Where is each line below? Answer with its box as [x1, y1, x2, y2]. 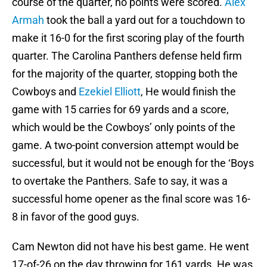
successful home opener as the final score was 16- [12, 193, 250, 206]
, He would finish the [141, 85, 236, 98]
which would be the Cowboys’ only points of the [12, 121, 235, 134]
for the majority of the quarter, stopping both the [12, 67, 238, 80]
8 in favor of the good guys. [12, 210, 139, 223]
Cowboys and [12, 85, 79, 98]
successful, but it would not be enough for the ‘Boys [12, 157, 254, 170]
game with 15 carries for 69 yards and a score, [12, 103, 229, 116]
